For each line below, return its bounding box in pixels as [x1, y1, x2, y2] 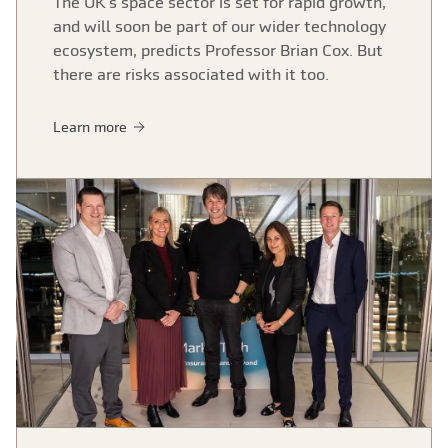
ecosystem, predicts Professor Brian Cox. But [53, 41, 383, 60]
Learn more [53, 118, 131, 135]
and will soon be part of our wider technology [53, 17, 386, 36]
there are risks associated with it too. [53, 65, 329, 84]
